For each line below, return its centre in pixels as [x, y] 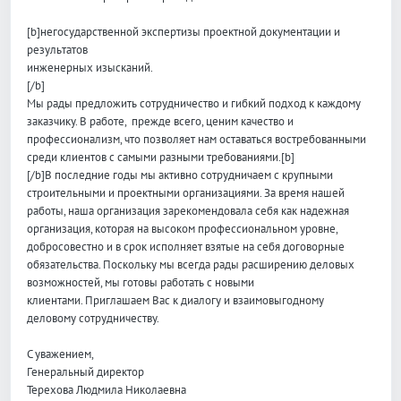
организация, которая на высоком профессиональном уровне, [183, 228]
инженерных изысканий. [90, 67]
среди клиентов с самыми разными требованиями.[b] [161, 156]
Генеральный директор [86, 371]
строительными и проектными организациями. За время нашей [186, 192]
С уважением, [61, 353]
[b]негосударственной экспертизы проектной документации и [184, 31]
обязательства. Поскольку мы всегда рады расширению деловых [191, 264]
